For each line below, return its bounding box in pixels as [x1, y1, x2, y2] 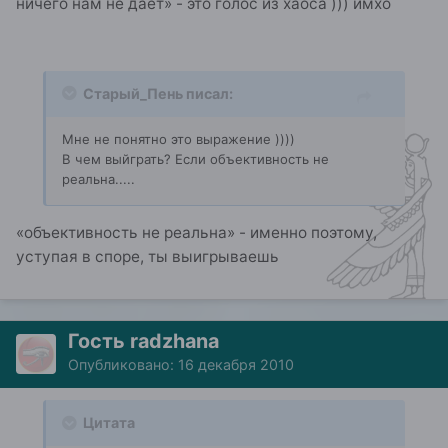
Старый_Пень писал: [83, 84, 233, 102]
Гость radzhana [68, 328, 219, 353]
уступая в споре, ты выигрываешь [16, 246, 279, 266]
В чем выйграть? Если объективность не [62, 150, 329, 167]
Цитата [80, 413, 135, 431]
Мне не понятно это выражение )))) [62, 130, 295, 147]
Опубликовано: [68, 355, 178, 373]
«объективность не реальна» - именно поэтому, [16, 222, 377, 242]
